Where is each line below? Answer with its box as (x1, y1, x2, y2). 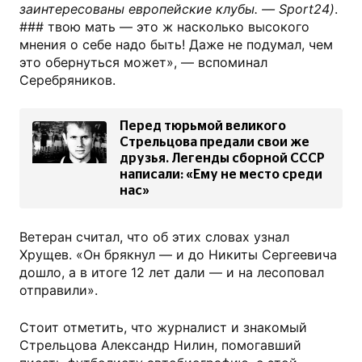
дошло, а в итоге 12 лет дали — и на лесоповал (19, 264, 324, 281)
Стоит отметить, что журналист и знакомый (19, 319, 307, 336)
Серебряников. (19, 72, 116, 89)
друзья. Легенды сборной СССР (120, 152, 325, 166)
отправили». (19, 282, 98, 299)
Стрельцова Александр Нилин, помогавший (19, 337, 301, 354)
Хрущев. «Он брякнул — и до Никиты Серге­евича (19, 246, 337, 263)
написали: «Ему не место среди (120, 168, 322, 182)
